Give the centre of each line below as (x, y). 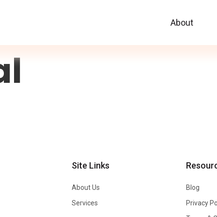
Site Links (90, 165)
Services (85, 203)
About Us (85, 187)
